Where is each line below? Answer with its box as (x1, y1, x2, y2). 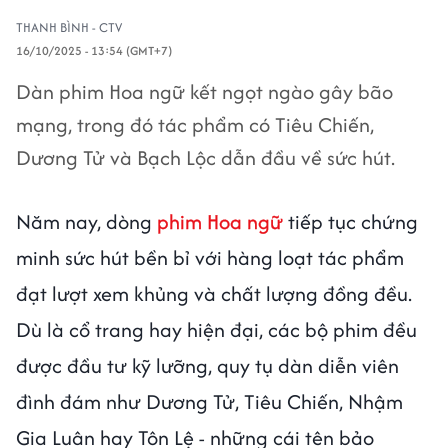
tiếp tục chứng (283, 207, 418, 236)
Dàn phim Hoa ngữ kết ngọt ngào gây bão (16, 77, 393, 106)
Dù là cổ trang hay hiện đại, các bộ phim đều (16, 315, 417, 344)
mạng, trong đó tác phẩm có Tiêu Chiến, (16, 110, 374, 139)
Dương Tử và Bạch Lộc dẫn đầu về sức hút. (16, 143, 395, 172)
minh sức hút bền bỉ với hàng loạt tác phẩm (16, 243, 404, 272)
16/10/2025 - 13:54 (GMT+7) (16, 42, 172, 59)
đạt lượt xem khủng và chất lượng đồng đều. (16, 279, 412, 308)
